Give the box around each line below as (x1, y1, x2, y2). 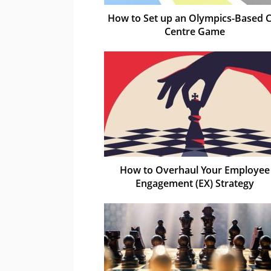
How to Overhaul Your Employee (120, 163, 270, 177)
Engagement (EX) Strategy (135, 176, 254, 190)
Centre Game (165, 24, 225, 38)
